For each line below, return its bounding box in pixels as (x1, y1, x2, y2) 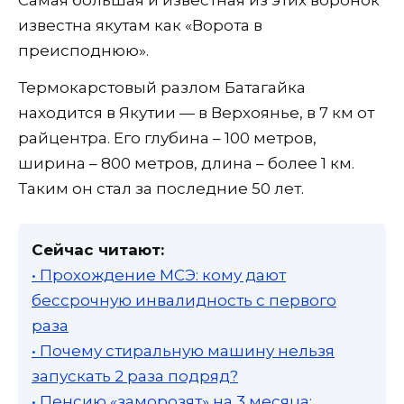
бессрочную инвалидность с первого (32, 290, 336, 309)
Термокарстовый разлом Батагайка (18, 78, 306, 96)
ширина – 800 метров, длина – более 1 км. (18, 153, 354, 172)
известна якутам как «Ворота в (18, 15, 262, 34)
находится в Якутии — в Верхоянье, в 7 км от (18, 103, 374, 122)
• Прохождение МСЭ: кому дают (32, 265, 286, 284)
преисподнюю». (18, 41, 149, 60)
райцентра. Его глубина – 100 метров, (18, 128, 317, 147)
